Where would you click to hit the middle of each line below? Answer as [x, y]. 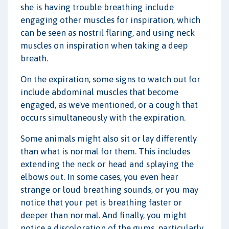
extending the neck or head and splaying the [107, 164]
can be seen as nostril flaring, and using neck [108, 32]
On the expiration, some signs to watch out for [110, 79]
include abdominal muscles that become [99, 92]
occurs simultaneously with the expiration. [103, 117]
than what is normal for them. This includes [105, 151]
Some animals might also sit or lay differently [109, 138]
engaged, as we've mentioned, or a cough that [109, 105]
